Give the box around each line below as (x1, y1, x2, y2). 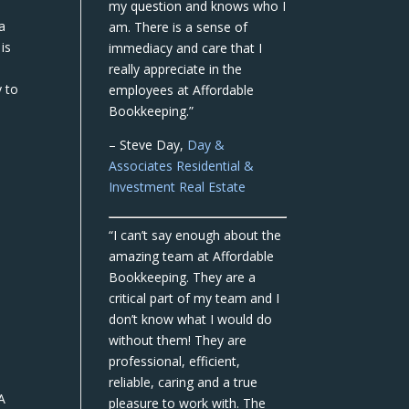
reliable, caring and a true (109, 373, 258, 391)
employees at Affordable (109, 81, 255, 99)
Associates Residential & (109, 157, 255, 174)
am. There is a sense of (109, 18, 248, 36)
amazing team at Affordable (109, 247, 275, 265)
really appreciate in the (109, 60, 243, 78)
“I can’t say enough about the (109, 226, 282, 244)
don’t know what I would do (109, 310, 273, 328)
